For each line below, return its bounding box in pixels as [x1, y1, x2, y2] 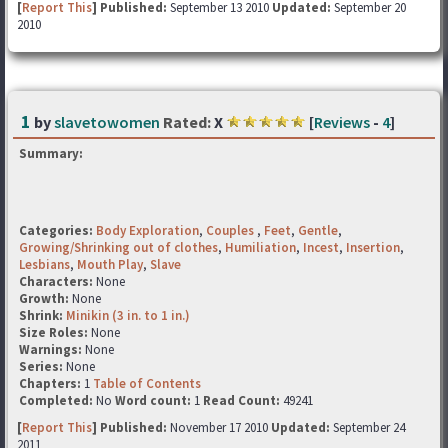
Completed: [19, 392, 93, 409]
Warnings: [19, 341, 85, 358]
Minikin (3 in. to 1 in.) [66, 307, 190, 324]
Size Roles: [19, 324, 91, 341]
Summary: [19, 145, 83, 162]
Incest [303, 239, 339, 256]
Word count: [115, 392, 191, 409]
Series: [19, 358, 63, 375]
